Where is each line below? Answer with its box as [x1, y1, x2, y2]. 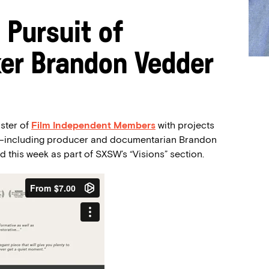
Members [113, 119, 156, 131]
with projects [158, 119, 214, 131]
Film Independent [31, 119, 111, 131]
